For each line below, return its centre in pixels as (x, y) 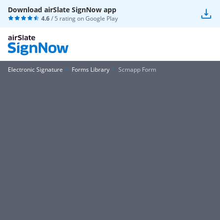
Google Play (102, 18)
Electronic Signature (35, 69)
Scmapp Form (137, 69)
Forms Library (91, 69)
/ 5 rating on (68, 18)
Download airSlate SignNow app (62, 10)
